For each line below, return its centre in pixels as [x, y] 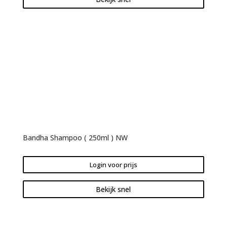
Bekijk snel [113, 189]
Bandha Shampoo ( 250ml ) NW [75, 137]
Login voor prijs [113, 164]
